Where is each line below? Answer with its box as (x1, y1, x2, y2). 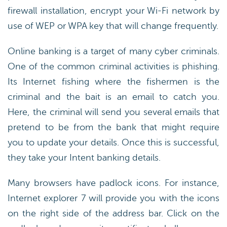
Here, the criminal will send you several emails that (8, 107, 219, 117)
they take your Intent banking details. (8, 153, 161, 163)
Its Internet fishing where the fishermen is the (8, 77, 219, 87)
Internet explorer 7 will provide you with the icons (8, 193, 219, 203)
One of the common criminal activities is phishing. (8, 61, 219, 71)
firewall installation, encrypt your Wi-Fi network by (8, 6, 219, 16)
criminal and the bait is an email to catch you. (8, 92, 219, 102)
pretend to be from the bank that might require (8, 122, 219, 132)
